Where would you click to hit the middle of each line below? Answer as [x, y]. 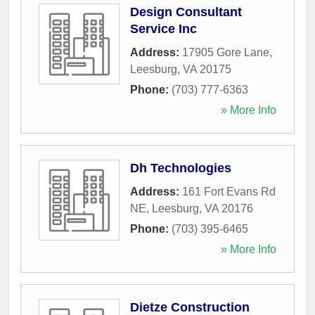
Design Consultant [186, 12]
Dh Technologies [181, 168]
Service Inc [163, 28]
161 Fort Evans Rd [229, 191]
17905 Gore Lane [226, 52]
